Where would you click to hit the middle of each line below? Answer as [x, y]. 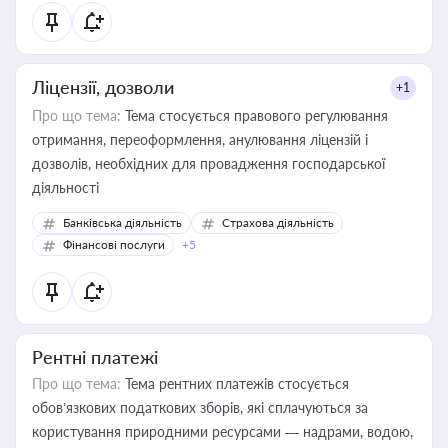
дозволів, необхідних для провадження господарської [208, 163]
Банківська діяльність [122, 222]
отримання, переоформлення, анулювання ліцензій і [200, 139]
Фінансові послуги [114, 244]
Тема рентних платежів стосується [235, 383]
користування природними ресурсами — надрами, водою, [222, 431]
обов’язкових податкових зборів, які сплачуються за [200, 407]
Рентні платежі [95, 357]
